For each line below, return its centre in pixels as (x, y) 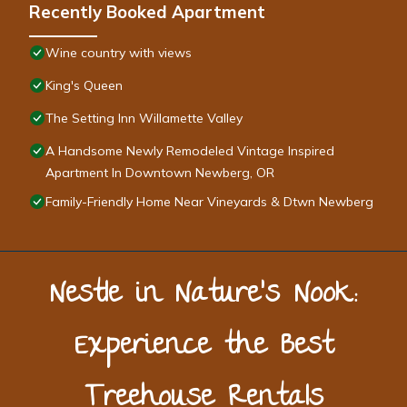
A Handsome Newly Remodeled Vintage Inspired (190, 151)
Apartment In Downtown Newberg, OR (160, 173)
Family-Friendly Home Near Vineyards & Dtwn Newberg (209, 202)
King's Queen (84, 86)
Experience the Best (203, 348)
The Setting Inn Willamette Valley (144, 119)
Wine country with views (119, 53)
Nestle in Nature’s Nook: (203, 296)
